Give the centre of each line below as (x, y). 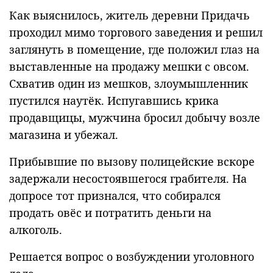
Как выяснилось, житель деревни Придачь (129, 16)
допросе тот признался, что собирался (115, 196)
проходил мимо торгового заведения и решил (136, 33)
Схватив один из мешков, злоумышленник (129, 84)
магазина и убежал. (64, 135)
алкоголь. (36, 230)
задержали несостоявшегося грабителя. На (128, 179)
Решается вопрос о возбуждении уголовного (132, 257)
